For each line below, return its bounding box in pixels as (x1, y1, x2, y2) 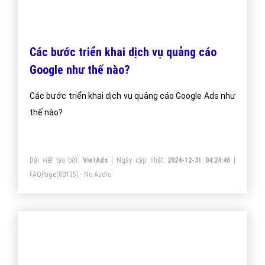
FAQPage (30, 170, 56, 179)
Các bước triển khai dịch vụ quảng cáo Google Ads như (30, 91, 235, 101)
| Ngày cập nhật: (108, 156, 168, 165)
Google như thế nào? (30, 63, 130, 77)
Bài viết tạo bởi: (30, 156, 83, 165)
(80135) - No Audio (56, 170, 111, 179)
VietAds (83, 156, 108, 165)
